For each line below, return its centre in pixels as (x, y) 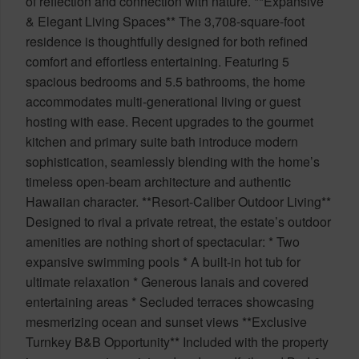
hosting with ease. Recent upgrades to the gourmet (169, 121)
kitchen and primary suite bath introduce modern (162, 141)
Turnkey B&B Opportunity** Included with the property (177, 341)
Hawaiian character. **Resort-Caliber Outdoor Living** (178, 201)
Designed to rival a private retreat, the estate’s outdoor (178, 221)
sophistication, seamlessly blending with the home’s (173, 161)
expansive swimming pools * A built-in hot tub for (163, 261)
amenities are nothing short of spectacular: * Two (163, 241)
